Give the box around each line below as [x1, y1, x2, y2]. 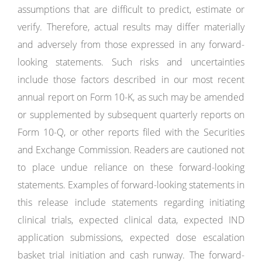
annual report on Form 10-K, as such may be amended [18, 91, 244, 104]
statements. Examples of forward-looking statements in [18, 178, 244, 191]
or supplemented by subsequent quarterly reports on [18, 108, 244, 121]
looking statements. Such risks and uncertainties [18, 56, 244, 68]
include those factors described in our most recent [18, 73, 244, 86]
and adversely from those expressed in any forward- [18, 38, 244, 51]
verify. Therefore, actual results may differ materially [18, 20, 244, 33]
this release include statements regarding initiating [18, 196, 244, 209]
